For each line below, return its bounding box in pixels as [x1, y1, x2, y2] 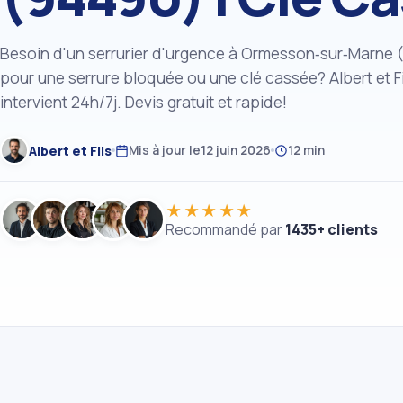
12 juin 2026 [201, 141, 271, 158]
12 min [288, 141, 325, 158]
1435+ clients [285, 219, 378, 240]
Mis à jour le [129, 141, 201, 158]
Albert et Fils [29, 141, 112, 159]
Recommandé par [166, 219, 285, 240]
